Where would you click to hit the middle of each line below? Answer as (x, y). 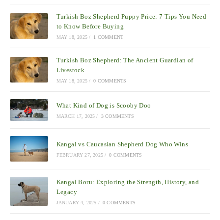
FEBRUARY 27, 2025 (80, 155)
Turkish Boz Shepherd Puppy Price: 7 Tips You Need (131, 16)
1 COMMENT (109, 37)
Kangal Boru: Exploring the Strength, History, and (128, 182)
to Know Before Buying (90, 26)
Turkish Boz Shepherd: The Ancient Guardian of (125, 60)
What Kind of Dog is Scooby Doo (104, 105)
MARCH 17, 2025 (76, 116)
